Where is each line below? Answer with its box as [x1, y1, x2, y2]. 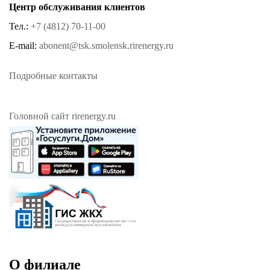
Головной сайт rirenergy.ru [9, 110, 116, 121]
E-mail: [9, 40, 39, 51]
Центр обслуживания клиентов [9, 1, 145, 12]
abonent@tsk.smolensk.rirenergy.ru [39, 40, 174, 51]
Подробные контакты [9, 70, 98, 81]
